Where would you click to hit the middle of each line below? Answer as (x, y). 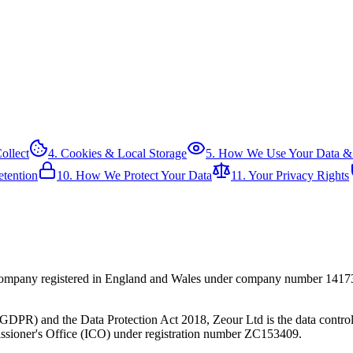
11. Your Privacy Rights (290, 175)
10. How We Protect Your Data (134, 175)
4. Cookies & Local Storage (117, 153)
